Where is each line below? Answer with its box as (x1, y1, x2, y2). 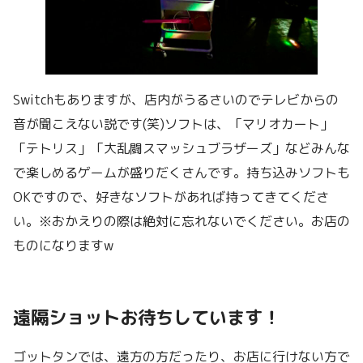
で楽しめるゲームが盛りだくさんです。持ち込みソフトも (13, 164, 350, 182)
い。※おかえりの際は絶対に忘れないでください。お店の (13, 212, 350, 231)
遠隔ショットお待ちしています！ (13, 305, 280, 331)
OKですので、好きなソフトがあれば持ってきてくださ (13, 188, 329, 207)
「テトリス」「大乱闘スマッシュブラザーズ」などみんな (13, 139, 350, 158)
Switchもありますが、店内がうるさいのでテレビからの (13, 91, 339, 109)
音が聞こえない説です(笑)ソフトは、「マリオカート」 (13, 115, 333, 134)
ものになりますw (13, 237, 113, 255)
